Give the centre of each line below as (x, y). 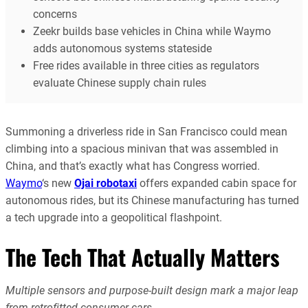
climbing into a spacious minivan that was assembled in (142, 148)
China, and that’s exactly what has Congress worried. (133, 166)
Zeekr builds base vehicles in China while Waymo (152, 32)
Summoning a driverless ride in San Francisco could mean (146, 131)
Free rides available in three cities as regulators (146, 66)
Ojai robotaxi (106, 183)
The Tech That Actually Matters (143, 256)
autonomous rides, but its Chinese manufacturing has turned (152, 200)
